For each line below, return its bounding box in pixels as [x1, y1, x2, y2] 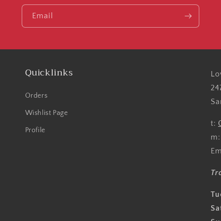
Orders [25, 92, 48, 100]
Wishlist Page [25, 109, 68, 117]
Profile [25, 126, 45, 134]
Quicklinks [25, 65, 73, 80]
